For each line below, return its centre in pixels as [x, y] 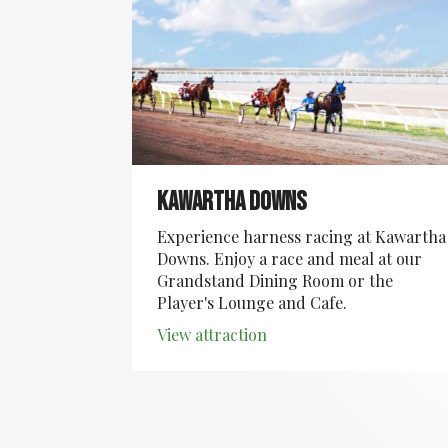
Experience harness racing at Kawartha [301, 236]
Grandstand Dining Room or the [275, 280]
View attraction [212, 334]
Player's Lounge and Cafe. [252, 302]
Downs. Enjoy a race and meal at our [289, 258]
